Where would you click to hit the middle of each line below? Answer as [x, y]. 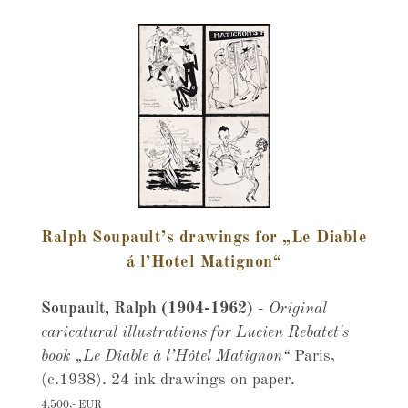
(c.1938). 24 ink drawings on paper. [168, 380]
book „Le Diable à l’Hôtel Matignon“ [165, 357]
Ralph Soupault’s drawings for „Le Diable [204, 238]
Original [297, 309]
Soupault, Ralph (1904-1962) [149, 309]
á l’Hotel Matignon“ [204, 262]
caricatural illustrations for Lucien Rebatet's [194, 333]
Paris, [312, 357]
